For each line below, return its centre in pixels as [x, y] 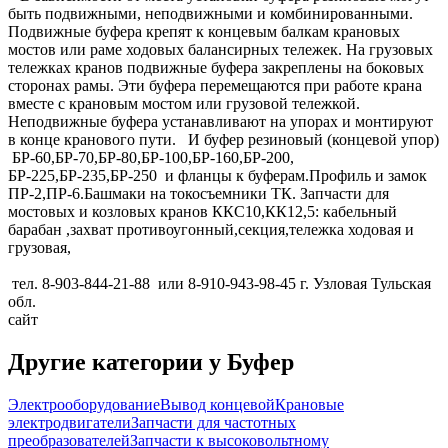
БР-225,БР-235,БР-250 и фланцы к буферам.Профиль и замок [217, 176]
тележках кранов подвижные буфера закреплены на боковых [216, 68]
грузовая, [47, 248]
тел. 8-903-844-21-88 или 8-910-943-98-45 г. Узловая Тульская [219, 284]
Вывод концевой [217, 405]
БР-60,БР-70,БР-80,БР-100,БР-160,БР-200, [151, 158]
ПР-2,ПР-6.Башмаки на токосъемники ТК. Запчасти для [198, 194]
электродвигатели [69, 423]
